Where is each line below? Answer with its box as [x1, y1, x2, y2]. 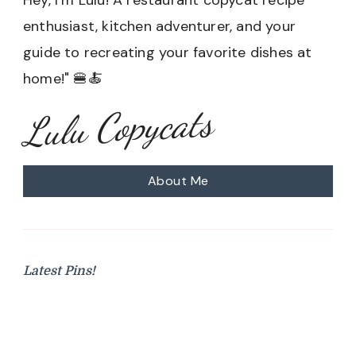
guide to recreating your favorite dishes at [23, 42, 312, 62]
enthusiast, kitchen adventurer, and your [23, 16, 296, 36]
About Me [147, 172, 209, 189]
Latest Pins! [23, 263, 95, 278]
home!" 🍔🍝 [23, 68, 103, 88]
